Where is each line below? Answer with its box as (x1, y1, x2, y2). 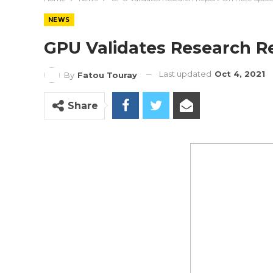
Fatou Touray (77, 69, 137, 80)
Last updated (159, 69, 213, 79)
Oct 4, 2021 (214, 69, 265, 79)
